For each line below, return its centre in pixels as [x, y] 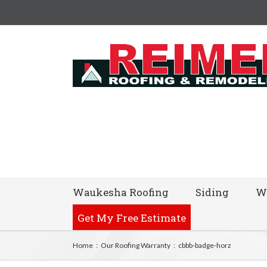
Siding [212, 192]
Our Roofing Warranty [136, 245]
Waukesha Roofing [121, 192]
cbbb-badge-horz [205, 245]
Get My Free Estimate [132, 218]
